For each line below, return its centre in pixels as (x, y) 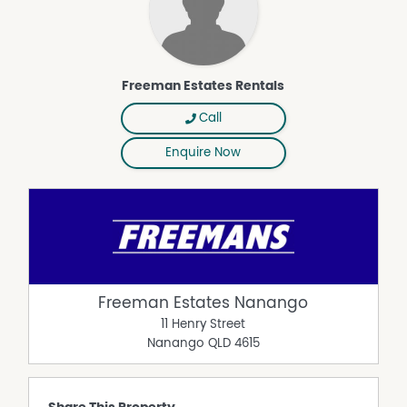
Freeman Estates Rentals (203, 85)
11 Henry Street (203, 325)
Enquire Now (203, 153)
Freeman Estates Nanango (203, 303)
